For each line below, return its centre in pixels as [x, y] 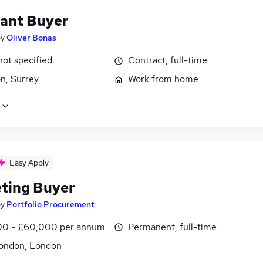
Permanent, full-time [172, 227]
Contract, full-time [168, 60]
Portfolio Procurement [50, 204]
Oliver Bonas [31, 38]
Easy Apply [29, 162]
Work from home [163, 79]
